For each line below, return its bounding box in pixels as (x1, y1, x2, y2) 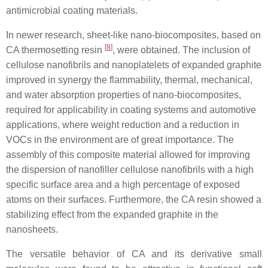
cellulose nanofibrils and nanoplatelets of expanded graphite (6, 60, 261, 71)
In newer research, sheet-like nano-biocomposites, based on (6, 30, 261, 41)
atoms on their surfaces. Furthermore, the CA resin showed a (6, 194, 261, 205)
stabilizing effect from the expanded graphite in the (6, 209, 218, 220)
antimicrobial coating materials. (6, 5, 138, 16)
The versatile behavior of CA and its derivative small (6, 249, 262, 260)
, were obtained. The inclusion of (112, 45, 250, 56)
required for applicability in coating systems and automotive (6, 105, 256, 115)
